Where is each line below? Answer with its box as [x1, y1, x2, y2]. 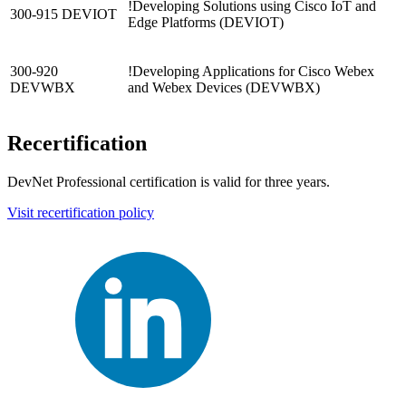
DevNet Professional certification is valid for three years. [7, 174, 330, 190]
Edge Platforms [128, 14, 219, 31]
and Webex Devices [128, 80, 246, 96]
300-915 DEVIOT [10, 6, 117, 23]
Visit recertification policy [7, 205, 154, 221]
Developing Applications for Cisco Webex [132, 63, 374, 80]
